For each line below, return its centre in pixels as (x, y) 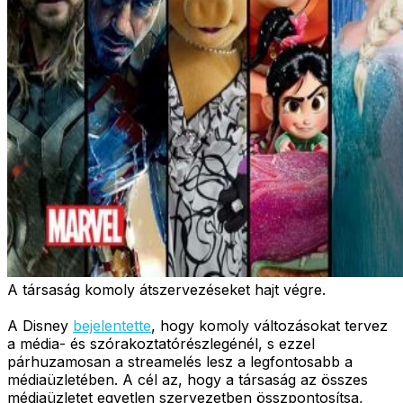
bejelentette (112, 325)
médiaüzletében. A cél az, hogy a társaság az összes (188, 379)
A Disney (40, 325)
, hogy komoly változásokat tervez (269, 325)
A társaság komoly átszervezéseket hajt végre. (166, 289)
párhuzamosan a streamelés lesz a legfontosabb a (180, 361)
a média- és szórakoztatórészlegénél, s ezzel (161, 343)
